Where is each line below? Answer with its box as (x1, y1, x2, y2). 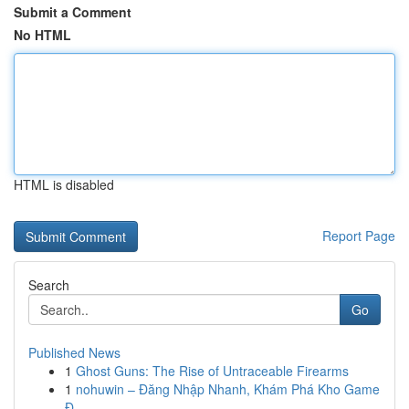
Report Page (322, 226, 395, 245)
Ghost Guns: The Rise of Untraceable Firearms (76, 362, 349, 380)
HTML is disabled (14, 175, 114, 194)
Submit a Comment (14, 3, 131, 21)
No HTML (14, 26, 71, 44)
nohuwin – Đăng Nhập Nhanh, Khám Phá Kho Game (76, 380, 380, 398)
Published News (28, 343, 121, 362)
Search (28, 276, 69, 294)
